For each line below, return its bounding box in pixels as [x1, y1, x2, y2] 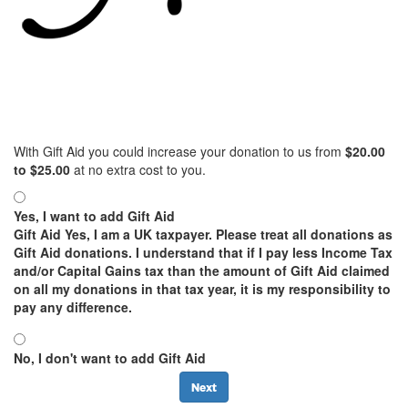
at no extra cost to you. [70, 159, 206, 178]
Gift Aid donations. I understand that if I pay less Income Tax [14, 242, 393, 261]
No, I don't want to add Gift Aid [14, 348, 206, 367]
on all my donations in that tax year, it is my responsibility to [14, 279, 391, 298]
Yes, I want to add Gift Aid [14, 206, 175, 225]
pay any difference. [14, 297, 132, 316]
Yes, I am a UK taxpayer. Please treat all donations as [61, 224, 393, 243]
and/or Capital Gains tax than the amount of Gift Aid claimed [14, 260, 390, 280]
